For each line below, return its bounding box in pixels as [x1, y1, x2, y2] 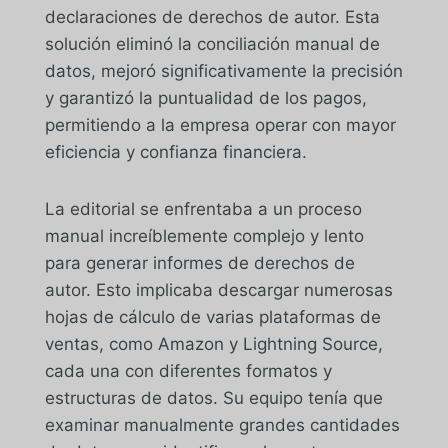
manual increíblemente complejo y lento [44, 226, 364, 246]
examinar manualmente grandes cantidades [44, 415, 400, 435]
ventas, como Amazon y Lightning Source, [44, 334, 383, 354]
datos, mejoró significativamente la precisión [44, 61, 403, 81]
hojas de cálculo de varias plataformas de [44, 307, 381, 327]
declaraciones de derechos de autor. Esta [44, 7, 380, 27]
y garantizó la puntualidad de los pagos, [44, 88, 367, 108]
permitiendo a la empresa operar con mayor [44, 115, 396, 135]
